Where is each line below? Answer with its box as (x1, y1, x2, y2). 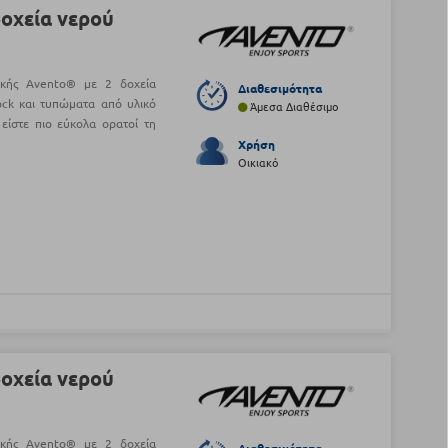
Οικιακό (237, 154, 278, 171)
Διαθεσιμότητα (237, 80, 322, 97)
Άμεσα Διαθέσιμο (246, 98, 338, 115)
